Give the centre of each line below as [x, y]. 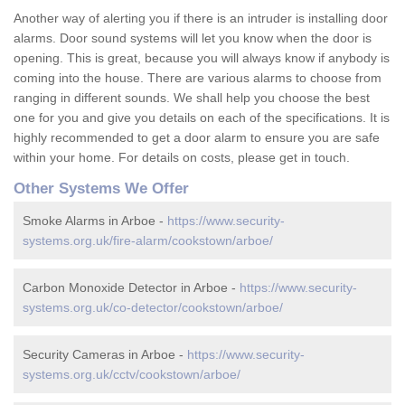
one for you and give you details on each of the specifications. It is [202, 118]
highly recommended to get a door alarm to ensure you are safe [197, 138]
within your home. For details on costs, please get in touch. [182, 158]
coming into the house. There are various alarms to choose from [198, 78]
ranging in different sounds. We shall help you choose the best [192, 98]
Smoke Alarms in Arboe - [95, 221]
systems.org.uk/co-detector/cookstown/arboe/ [153, 308]
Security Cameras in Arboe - [105, 355]
